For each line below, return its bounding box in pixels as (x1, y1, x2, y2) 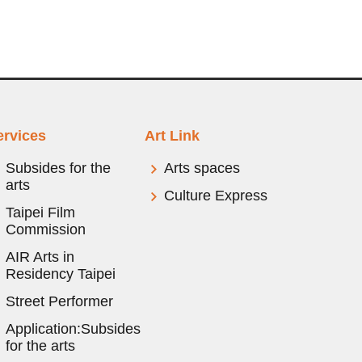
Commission (5, 221, 86, 238)
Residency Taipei (5, 265, 116, 282)
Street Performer (5, 293, 113, 309)
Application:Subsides (5, 320, 141, 337)
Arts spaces (164, 159, 241, 176)
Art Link (145, 127, 200, 144)
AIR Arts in (5, 248, 74, 265)
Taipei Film (5, 204, 75, 221)
